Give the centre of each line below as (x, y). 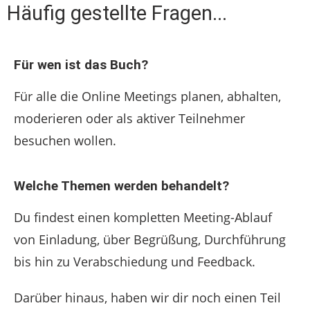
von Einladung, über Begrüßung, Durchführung (150, 239)
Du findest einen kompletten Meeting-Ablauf (143, 217)
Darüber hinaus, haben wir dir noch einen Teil (147, 298)
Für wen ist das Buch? (81, 65)
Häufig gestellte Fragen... (117, 13)
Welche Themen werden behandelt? (121, 186)
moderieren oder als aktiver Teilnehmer (129, 118)
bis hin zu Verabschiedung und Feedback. (135, 262)
